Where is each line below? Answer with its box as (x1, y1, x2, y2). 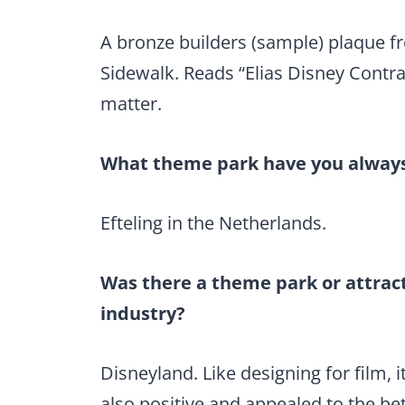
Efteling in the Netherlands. (100, 210, 326, 235)
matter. (100, 90, 166, 116)
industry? (100, 300, 185, 325)
